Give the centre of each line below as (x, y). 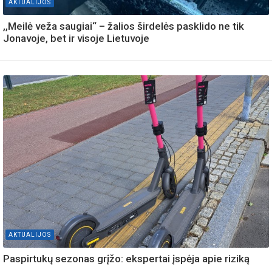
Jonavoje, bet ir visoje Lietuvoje (76, 38)
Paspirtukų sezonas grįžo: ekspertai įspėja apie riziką (126, 259)
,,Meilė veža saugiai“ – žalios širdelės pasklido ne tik (124, 26)
